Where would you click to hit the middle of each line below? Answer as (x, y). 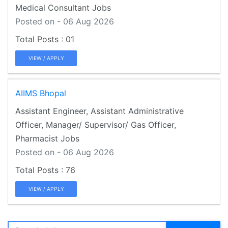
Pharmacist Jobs (47, 138)
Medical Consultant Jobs (63, 7)
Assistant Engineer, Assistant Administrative (99, 111)
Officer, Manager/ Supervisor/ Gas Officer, (96, 124)
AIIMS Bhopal (41, 93)
